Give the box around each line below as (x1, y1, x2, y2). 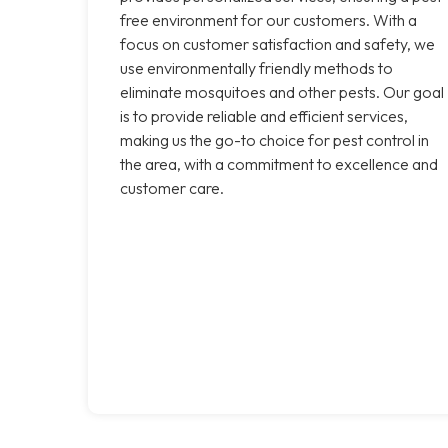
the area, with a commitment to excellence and (120, 153, 438, 174)
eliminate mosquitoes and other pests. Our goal (120, 81, 444, 102)
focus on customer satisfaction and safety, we (120, 33, 435, 54)
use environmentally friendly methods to (120, 57, 393, 78)
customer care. (120, 177, 224, 198)
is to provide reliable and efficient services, (120, 105, 408, 126)
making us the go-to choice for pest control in (120, 129, 429, 150)
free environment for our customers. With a (120, 9, 417, 30)
